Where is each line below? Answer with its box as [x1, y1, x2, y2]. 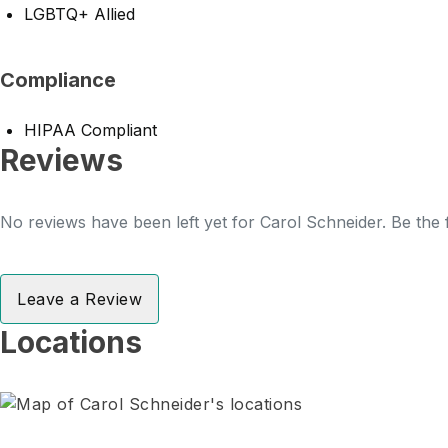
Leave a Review [17, 289, 142, 309]
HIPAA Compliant [24, 120, 157, 140]
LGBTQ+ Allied [24, 4, 135, 24]
